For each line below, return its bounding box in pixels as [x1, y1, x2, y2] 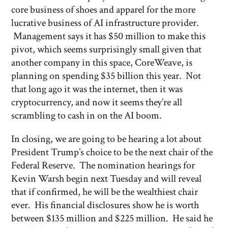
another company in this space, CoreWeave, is [11, 56, 192, 69]
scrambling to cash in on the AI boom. [11, 109, 162, 122]
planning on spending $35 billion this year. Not [11, 69, 201, 82]
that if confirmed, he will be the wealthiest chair [11, 185, 198, 198]
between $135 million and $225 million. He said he [11, 212, 213, 225]
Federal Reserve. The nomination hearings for [11, 159, 195, 172]
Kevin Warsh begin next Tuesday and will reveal [11, 172, 202, 185]
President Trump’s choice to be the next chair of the [11, 146, 213, 159]
